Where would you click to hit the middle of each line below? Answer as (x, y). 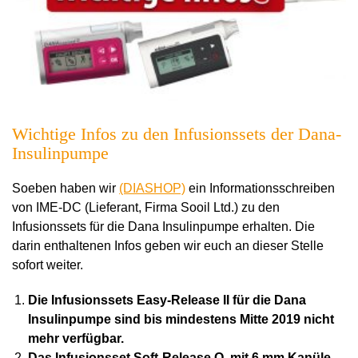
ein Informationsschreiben (260, 188)
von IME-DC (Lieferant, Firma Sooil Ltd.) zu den (146, 207)
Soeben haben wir (66, 188)
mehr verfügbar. (76, 338)
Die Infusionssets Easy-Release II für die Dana (167, 300)
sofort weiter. (48, 265)
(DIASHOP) (152, 188)
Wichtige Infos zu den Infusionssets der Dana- (177, 133)
